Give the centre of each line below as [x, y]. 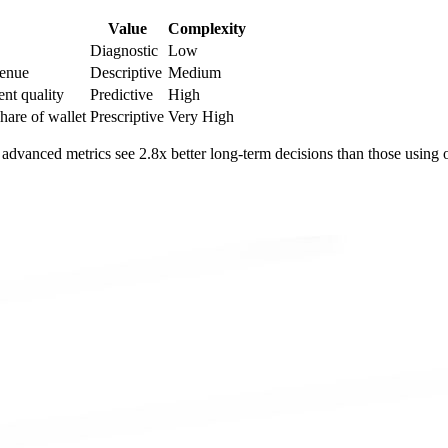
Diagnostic [124, 51]
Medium [194, 73]
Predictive [121, 95]
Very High [201, 117]
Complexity [207, 29]
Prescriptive [127, 117]
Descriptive [126, 73]
